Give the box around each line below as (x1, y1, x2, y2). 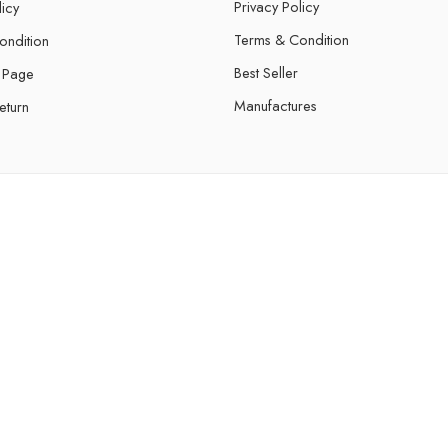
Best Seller (234, 62, 298, 83)
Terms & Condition (234, 29, 349, 50)
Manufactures (234, 95, 317, 116)
